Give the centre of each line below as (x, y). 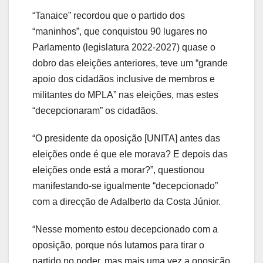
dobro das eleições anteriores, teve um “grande (130, 63)
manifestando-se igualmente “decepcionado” (125, 186)
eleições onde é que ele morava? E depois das (130, 154)
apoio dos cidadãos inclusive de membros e (124, 79)
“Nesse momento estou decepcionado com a (125, 230)
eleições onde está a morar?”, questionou (118, 170)
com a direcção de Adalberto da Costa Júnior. (127, 202)
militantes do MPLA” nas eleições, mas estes (125, 95)
